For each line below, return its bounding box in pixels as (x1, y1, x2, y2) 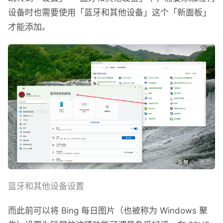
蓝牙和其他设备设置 (8, 181, 84, 192)
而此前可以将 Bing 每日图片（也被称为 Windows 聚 (8, 206, 208, 216)
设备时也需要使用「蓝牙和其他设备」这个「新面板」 (8, 7, 211, 18)
